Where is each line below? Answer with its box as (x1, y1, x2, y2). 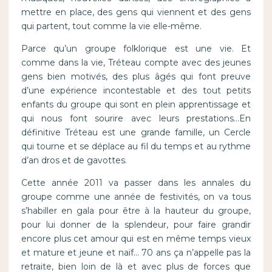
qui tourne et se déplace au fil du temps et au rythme (21, 141, 251, 152)
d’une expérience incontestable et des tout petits (21, 85, 251, 97)
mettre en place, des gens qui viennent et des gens (21, 7, 251, 18)
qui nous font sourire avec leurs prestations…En (21, 113, 251, 124)
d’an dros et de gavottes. (21, 155, 127, 166)
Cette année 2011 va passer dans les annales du (21, 177, 251, 189)
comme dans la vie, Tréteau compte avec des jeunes (21, 57, 251, 69)
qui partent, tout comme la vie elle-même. (21, 21, 202, 32)
